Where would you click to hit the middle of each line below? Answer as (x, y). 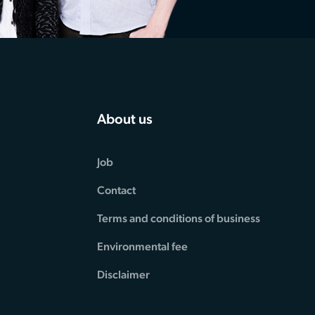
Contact (117, 191)
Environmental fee (143, 247)
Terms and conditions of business (179, 219)
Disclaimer (124, 275)
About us (125, 119)
